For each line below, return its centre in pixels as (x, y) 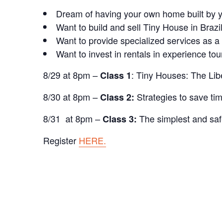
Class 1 (116, 75)
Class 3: (121, 119)
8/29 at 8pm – (72, 75)
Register (61, 140)
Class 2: (119, 97)
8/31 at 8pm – (73, 118)
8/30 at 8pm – (72, 96)
